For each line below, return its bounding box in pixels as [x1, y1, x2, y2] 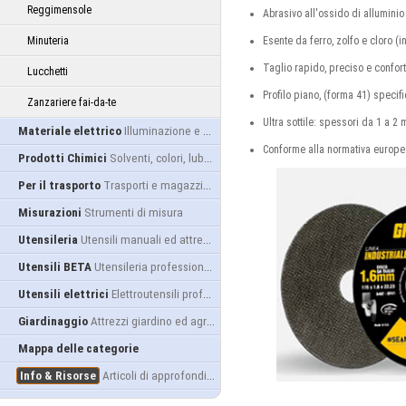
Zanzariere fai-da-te [27, 96, 116, 109]
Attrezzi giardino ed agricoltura [91, 314, 207, 328]
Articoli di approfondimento [102, 369, 207, 382]
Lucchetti [27, 65, 68, 78]
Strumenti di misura [84, 206, 183, 219]
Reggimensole [27, 4, 92, 16]
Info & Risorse [20, 369, 96, 382]
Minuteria [27, 34, 69, 47]
